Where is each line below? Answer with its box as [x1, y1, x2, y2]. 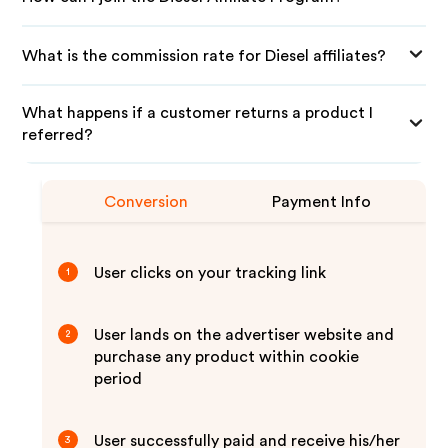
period [94, 371, 143, 387]
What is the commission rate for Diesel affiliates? [22, 47, 387, 64]
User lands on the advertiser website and [94, 327, 395, 343]
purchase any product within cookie [94, 349, 360, 365]
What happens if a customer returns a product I [22, 105, 374, 121]
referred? [22, 127, 94, 143]
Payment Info [272, 194, 372, 210]
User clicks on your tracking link [94, 265, 327, 281]
